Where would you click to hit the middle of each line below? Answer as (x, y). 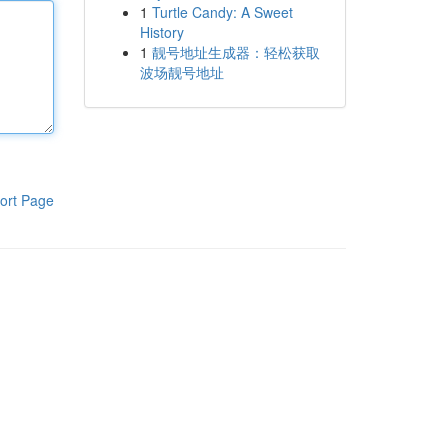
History (161, 32)
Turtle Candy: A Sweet (222, 12)
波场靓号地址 (181, 72)
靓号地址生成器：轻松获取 (235, 52)
